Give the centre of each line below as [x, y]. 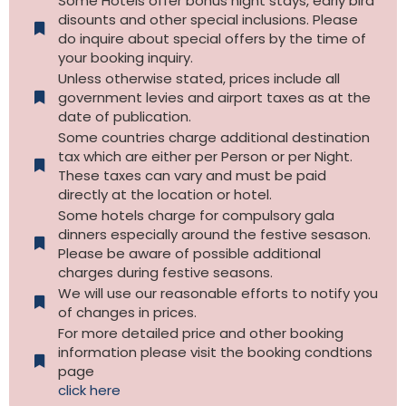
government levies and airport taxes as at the [214, 97]
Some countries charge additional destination [213, 137]
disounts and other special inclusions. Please [208, 19]
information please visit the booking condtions [215, 352]
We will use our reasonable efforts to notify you [217, 293]
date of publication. [124, 116]
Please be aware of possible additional [189, 253]
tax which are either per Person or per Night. [205, 156]
